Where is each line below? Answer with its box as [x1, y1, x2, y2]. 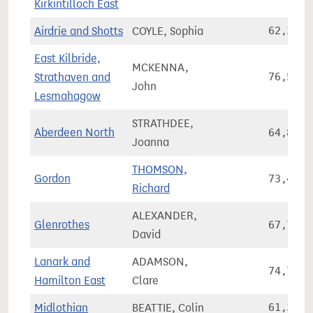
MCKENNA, [132, 61, 189, 74]
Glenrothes [34, 218, 89, 231]
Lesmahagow [34, 89, 101, 103]
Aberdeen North [34, 126, 115, 139]
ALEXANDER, [132, 209, 197, 222]
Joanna [132, 136, 169, 149]
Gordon [34, 172, 71, 185]
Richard [132, 182, 170, 195]
